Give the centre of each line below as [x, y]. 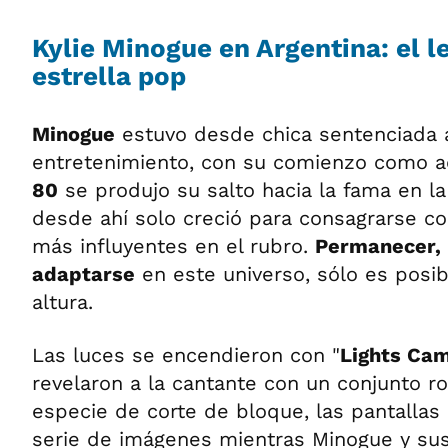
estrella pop [109, 76]
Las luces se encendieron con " [186, 355]
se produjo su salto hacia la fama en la [252, 190]
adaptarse [83, 274]
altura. [62, 302]
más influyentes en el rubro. [173, 246]
